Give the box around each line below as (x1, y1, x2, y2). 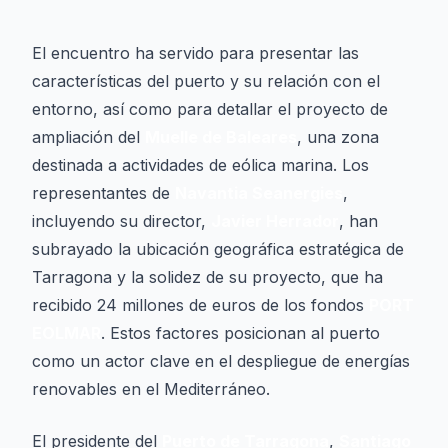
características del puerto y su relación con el (32, 71, 380, 91)
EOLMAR (32, 323, 101, 343)
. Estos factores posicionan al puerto (101, 323, 380, 343)
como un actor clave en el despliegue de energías (32, 351, 410, 371)
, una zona (297, 127, 379, 147)
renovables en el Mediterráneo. (32, 379, 270, 399)
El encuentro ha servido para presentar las (32, 43, 359, 63)
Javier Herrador (211, 211, 339, 231)
